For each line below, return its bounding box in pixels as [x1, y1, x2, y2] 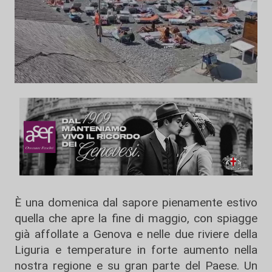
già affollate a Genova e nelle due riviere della [15, 226, 257, 241]
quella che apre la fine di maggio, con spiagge [15, 211, 257, 225]
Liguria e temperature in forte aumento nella [15, 242, 257, 257]
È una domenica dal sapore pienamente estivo [15, 195, 257, 209]
